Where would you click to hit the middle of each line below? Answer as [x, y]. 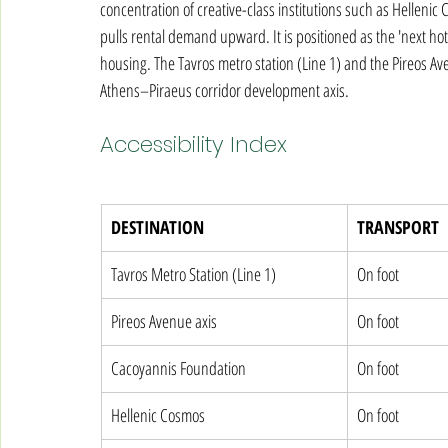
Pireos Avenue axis [164, 321]
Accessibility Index [193, 144]
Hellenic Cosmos [158, 415]
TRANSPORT [398, 227]
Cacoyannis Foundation [178, 368]
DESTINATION [157, 227]
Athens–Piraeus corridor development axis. [224, 90]
